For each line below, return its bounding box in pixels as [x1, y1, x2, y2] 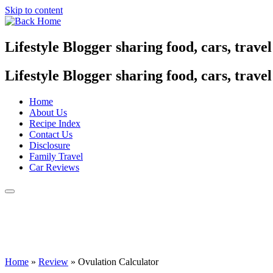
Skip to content [5, 5, 63, 15]
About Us [29, 107, 67, 118]
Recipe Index [29, 118, 80, 129]
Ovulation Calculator [78, 256, 158, 267]
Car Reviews [29, 161, 79, 172]
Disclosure [29, 140, 70, 151]
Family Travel [29, 151, 83, 161]
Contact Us [29, 129, 73, 140]
